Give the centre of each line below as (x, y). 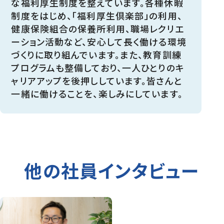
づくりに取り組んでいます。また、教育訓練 (96, 54)
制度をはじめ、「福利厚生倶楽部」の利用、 (97, 15)
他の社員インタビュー (112, 170)
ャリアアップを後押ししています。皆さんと (97, 80)
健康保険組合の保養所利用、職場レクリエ (97, 28)
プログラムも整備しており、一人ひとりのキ (98, 67)
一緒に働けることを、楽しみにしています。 (97, 93)
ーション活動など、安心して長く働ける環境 (99, 41)
